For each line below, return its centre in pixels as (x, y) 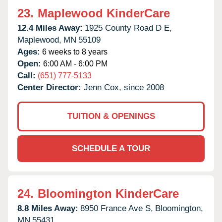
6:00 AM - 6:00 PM (74, 63)
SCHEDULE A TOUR (111, 148)
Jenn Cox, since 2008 (124, 87)
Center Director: (51, 87)
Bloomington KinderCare (108, 193)
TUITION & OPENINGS (111, 116)
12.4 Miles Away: (50, 28)
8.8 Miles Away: (48, 208)
